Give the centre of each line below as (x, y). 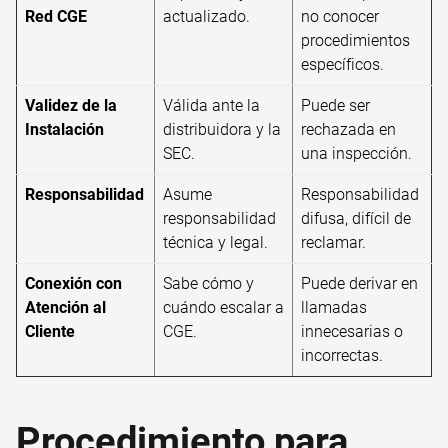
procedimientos (355, 40)
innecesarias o (352, 331)
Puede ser (335, 105)
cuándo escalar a (223, 307)
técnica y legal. (215, 242)
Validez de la (71, 105)
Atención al (65, 307)
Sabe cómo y (208, 283)
